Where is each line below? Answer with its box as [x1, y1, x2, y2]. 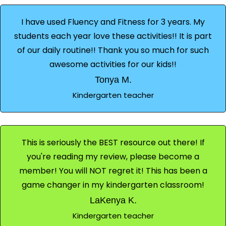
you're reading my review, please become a [27, 150, 199, 162]
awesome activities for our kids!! [49, 58, 177, 70]
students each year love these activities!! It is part [14, 30, 212, 42]
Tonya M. [94, 74, 132, 85]
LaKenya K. [89, 195, 137, 205]
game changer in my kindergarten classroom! [22, 179, 204, 191]
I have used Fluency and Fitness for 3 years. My [21, 16, 205, 28]
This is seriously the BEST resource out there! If [21, 136, 205, 148]
